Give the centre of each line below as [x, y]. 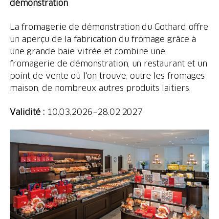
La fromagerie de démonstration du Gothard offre [109, 26]
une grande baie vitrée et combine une [88, 51]
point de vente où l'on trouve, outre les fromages [108, 75]
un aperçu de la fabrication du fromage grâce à [103, 39]
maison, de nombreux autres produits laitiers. [100, 88]
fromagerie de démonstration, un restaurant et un [109, 63]
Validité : [28, 111]
